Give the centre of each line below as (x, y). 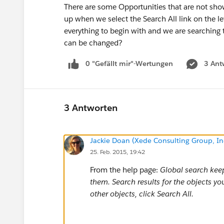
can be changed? (93, 43)
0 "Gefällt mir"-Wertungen (129, 63)
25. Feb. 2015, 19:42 (117, 151)
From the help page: (125, 169)
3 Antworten (91, 108)
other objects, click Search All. (142, 193)
